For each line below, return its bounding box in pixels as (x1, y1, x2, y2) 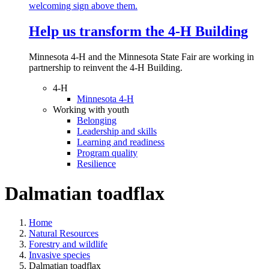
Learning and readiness (77, 137, 165, 148)
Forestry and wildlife (29, 239, 107, 250)
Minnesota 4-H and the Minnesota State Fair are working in (29, 52, 254, 62)
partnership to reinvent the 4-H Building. (29, 62, 185, 73)
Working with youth (53, 104, 129, 115)
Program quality (77, 148, 138, 159)
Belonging (77, 115, 116, 126)
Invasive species (29, 250, 90, 261)
